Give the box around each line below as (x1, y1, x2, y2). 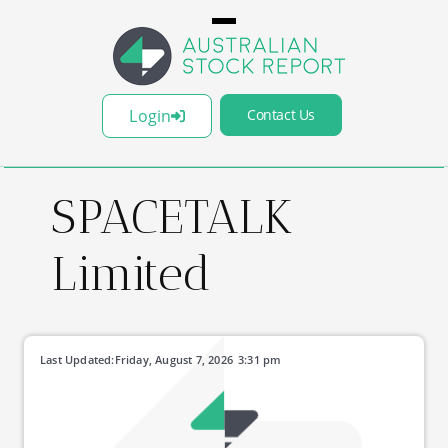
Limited (51, 245, 212, 302)
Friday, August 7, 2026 (114, 352, 234, 367)
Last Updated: (40, 352, 115, 367)
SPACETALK (51, 188, 293, 245)
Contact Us (247, 105, 315, 124)
